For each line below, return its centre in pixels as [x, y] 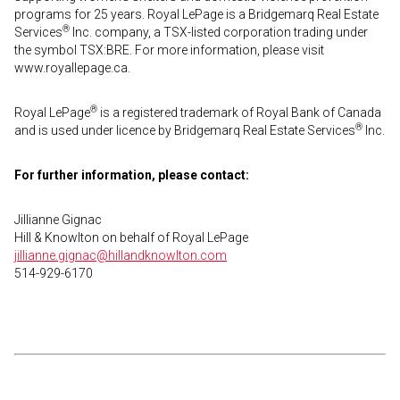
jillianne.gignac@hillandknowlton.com [121, 255]
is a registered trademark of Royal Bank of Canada [239, 112]
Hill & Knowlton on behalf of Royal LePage [131, 237]
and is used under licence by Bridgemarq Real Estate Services [185, 130]
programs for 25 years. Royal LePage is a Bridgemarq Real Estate [196, 14]
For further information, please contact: [132, 175]
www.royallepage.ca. [72, 68]
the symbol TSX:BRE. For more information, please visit [169, 50]
